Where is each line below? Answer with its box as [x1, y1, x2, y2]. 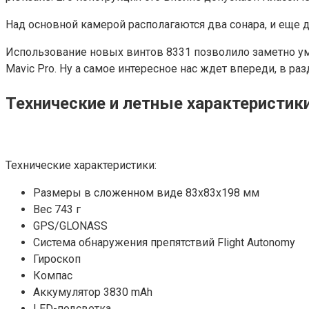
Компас [33, 268, 72, 282]
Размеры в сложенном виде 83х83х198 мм [33, 186, 259, 199]
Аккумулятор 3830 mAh [33, 285, 152, 299]
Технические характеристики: [6, 158, 157, 172]
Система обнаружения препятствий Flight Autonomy [33, 235, 295, 249]
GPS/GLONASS [33, 219, 108, 232]
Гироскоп [33, 252, 81, 266]
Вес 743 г [33, 202, 81, 216]
